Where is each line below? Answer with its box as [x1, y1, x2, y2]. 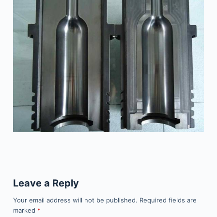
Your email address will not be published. [13, 196, 138, 204]
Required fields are [139, 196, 197, 204]
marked [13, 206, 37, 214]
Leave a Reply [13, 177, 79, 189]
